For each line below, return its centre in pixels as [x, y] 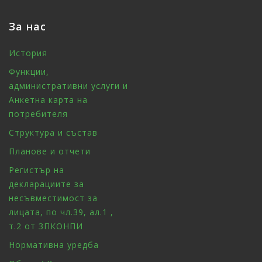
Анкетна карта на [48, 100]
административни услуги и [68, 86]
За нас [27, 27]
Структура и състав [53, 133]
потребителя [38, 114]
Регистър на [37, 170]
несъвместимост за [53, 198]
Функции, [29, 72]
